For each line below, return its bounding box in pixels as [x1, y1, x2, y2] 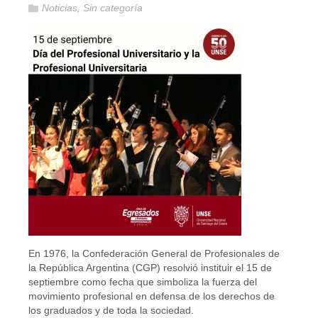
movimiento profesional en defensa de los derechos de [28, 290, 275, 302]
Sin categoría [83, 2, 143, 14]
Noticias [42, 2, 77, 14]
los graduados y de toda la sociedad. [28, 305, 194, 316]
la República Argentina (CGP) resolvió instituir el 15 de [28, 262, 272, 273]
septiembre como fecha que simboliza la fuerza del [28, 276, 257, 287]
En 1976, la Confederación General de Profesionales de [28, 248, 280, 259]
